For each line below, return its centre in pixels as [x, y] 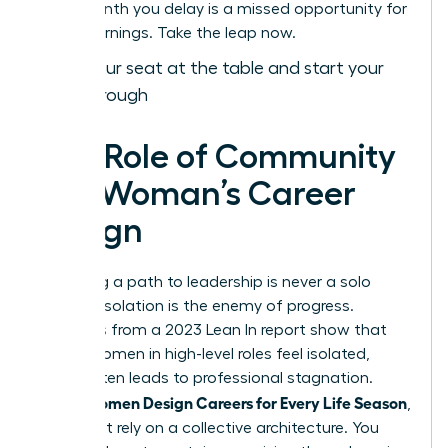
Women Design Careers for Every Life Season [245, 402]
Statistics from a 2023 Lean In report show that [212, 330]
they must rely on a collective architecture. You [208, 428]
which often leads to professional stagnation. [205, 378]
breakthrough [92, 95]
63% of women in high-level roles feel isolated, [203, 354]
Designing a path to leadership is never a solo [204, 282]
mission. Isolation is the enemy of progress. [195, 306]
